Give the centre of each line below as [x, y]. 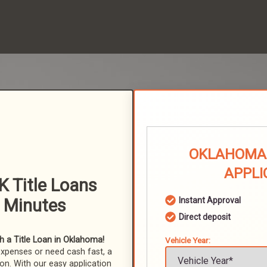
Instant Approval [210, 200]
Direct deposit [205, 217]
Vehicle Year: [188, 240]
